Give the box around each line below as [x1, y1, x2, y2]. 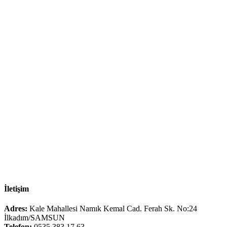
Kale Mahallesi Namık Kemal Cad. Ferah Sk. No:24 [27, 204, 197, 213]
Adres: [4, 204, 27, 213]
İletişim [4, 184, 29, 193]
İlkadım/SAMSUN [4, 213, 65, 222]
